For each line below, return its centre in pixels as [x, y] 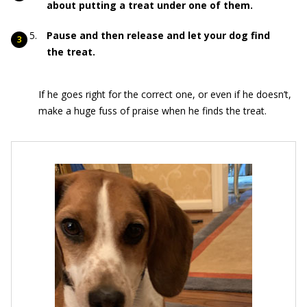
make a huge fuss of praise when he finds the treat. [152, 111]
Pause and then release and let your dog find [158, 35]
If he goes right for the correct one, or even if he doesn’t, [165, 94]
